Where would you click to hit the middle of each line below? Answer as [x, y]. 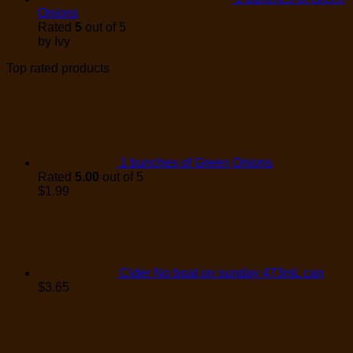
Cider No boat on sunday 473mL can [222, 273]
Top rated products [58, 68]
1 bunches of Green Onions [196, 162]
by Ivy [54, 41]
